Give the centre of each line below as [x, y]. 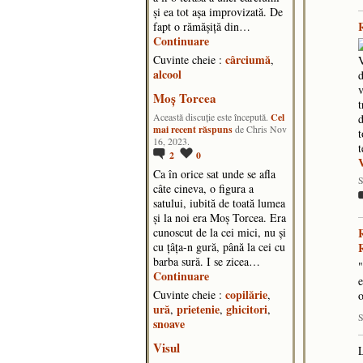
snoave [169, 324]
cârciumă [248, 60]
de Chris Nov [260, 130]
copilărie [246, 295]
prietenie [198, 310]
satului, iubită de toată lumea [219, 203]
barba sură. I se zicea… [207, 262]
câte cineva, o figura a [203, 189]
